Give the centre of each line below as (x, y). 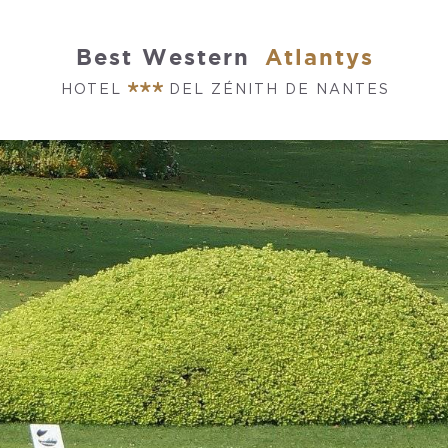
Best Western (163, 56)
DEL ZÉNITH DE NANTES (276, 88)
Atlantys (319, 56)
